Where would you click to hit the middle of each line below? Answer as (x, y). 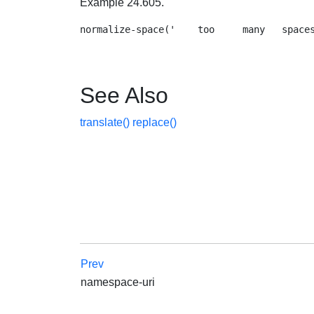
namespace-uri (121, 282)
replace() (155, 122)
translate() (106, 122)
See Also (124, 95)
